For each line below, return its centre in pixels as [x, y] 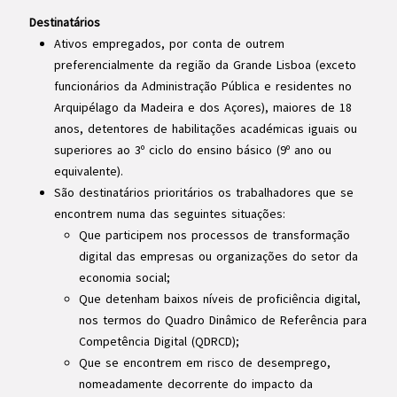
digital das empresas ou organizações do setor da [218, 256]
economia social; [124, 277]
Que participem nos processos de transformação [214, 235]
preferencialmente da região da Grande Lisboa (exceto [205, 65]
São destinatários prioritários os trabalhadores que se [203, 192]
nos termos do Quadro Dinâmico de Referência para [222, 320]
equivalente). [88, 171]
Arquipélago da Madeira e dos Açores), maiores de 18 [202, 107]
